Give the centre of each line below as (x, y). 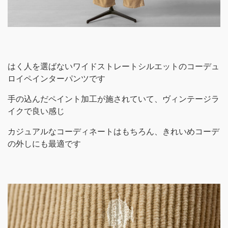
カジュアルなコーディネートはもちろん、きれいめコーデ (113, 132)
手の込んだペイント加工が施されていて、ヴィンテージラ (113, 99)
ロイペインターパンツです (56, 79)
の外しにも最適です (44, 144)
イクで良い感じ (36, 111)
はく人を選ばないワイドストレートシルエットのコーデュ (113, 66)
